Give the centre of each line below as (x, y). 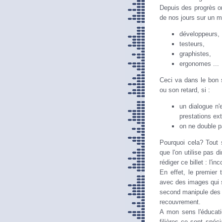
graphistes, (195, 54)
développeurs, (199, 34)
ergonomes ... (199, 64)
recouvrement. (180, 202)
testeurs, (192, 44)
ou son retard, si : (185, 90)
